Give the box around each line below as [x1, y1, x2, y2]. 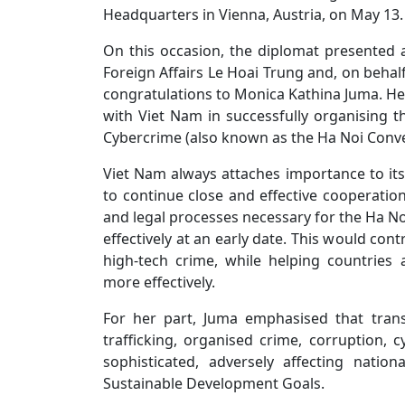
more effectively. [103, 272, 215, 292]
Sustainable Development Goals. [103, 373, 325, 393]
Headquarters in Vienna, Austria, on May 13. [103, 5, 403, 24]
